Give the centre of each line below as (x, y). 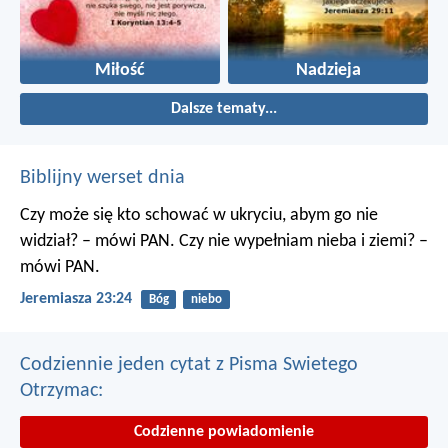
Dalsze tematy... (224, 109)
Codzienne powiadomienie (224, 431)
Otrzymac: (61, 390)
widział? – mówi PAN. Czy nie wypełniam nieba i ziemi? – (224, 242)
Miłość (120, 71)
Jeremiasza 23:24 (76, 299)
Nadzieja (328, 71)
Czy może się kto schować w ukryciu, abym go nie (199, 216)
